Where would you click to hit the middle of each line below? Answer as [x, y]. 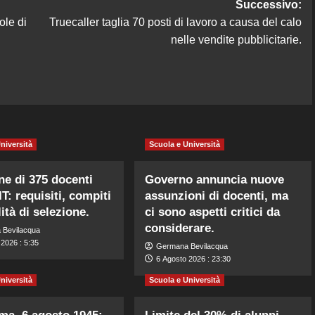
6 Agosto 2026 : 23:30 [194, 258]
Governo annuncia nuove [215, 179]
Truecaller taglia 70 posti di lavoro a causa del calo [175, 22]
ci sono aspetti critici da [213, 212]
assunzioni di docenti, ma [217, 195]
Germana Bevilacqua [192, 246]
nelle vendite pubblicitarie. [236, 39]
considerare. [180, 228]
